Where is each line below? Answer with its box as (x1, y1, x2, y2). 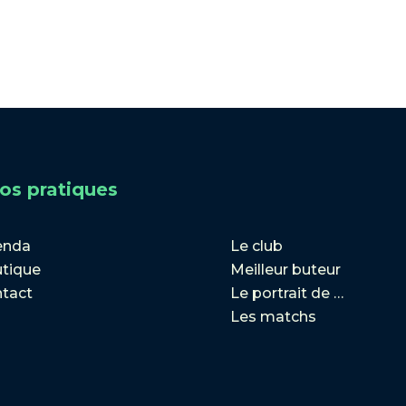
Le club (229, 237, 283, 256)
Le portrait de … (229, 285, 343, 303)
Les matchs (229, 308, 316, 326)
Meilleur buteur (229, 261, 341, 279)
